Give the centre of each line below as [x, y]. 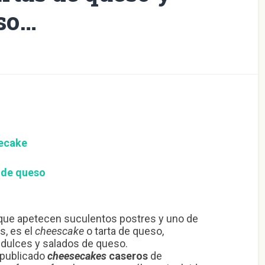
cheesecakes [77, 256]
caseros [127, 256]
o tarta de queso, [124, 231]
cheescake [59, 231]
